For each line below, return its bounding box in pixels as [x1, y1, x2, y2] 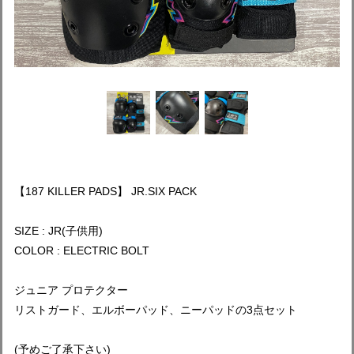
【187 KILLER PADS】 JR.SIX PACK [14, 185, 197, 198]
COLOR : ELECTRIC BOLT [14, 244, 149, 257]
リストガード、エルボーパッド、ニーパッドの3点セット [14, 303, 297, 316]
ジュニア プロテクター [14, 284, 128, 296]
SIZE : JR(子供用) [14, 224, 103, 237]
